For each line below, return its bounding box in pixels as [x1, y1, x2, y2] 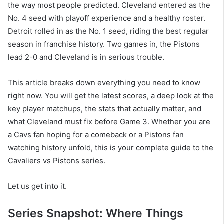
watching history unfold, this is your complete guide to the [8, 143, 213, 153]
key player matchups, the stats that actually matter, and [8, 104, 201, 114]
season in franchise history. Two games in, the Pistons [8, 39, 200, 49]
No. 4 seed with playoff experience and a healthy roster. [8, 13, 205, 23]
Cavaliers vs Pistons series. [8, 156, 105, 166]
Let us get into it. [8, 181, 67, 191]
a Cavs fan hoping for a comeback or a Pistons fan [8, 130, 184, 140]
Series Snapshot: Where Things [8, 206, 183, 221]
